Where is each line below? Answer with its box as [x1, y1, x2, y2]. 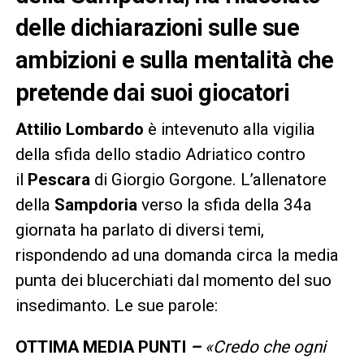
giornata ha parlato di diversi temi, [15, 220, 264, 240]
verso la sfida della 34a [141, 195, 312, 215]
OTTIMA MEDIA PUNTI [15, 337, 190, 357]
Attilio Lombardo [15, 119, 144, 140]
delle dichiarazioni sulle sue [15, 14, 299, 42]
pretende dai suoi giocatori [15, 79, 290, 107]
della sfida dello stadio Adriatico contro [15, 145, 305, 165]
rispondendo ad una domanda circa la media [15, 245, 339, 266]
